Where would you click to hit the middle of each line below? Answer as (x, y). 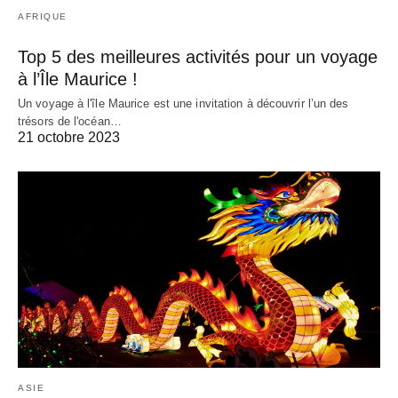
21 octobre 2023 (69, 137)
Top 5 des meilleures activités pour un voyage (198, 56)
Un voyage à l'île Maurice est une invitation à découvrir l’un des (183, 103)
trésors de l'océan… (70, 121)
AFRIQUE (43, 16)
